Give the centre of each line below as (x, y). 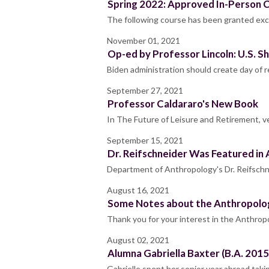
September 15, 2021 (145, 141)
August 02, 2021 (138, 240)
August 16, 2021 (138, 190)
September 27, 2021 (145, 91)
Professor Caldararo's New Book (183, 104)
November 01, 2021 (144, 41)
